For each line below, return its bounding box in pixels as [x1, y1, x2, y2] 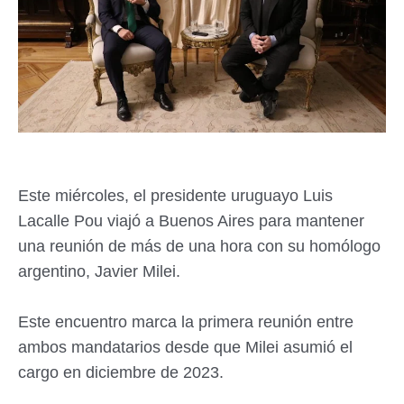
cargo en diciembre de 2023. [18, 363, 228, 381]
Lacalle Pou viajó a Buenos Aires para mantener [18, 212, 364, 230]
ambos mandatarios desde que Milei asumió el [18, 338, 353, 356]
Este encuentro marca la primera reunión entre [18, 313, 353, 331]
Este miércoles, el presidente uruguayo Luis [18, 187, 333, 205]
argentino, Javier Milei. [18, 262, 185, 280]
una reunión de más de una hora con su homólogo [18, 237, 381, 255]
